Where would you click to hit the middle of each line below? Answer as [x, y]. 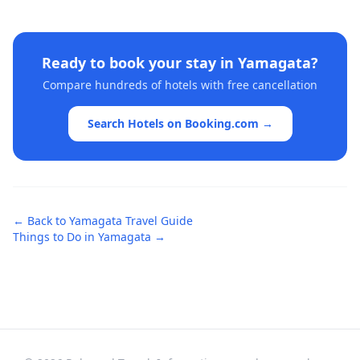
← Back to [41, 221]
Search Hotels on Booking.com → [180, 123]
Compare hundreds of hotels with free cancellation [180, 85]
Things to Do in [55, 237]
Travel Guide [157, 221]
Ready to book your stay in [140, 63]
